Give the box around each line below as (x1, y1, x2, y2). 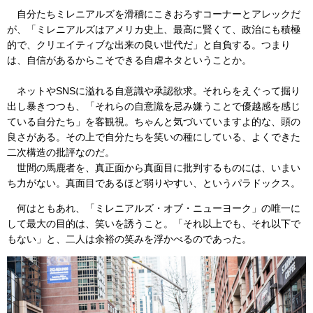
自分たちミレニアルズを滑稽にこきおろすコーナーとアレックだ (7, 8, 300, 20)
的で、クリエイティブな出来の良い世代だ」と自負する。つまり (7, 38, 291, 50)
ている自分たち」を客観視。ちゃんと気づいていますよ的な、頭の (7, 115, 300, 127)
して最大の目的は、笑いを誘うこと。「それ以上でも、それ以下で (7, 217, 300, 229)
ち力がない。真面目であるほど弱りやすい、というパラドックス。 (7, 177, 300, 189)
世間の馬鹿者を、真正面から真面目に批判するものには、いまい (7, 161, 300, 173)
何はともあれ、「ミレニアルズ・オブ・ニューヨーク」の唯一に (7, 202, 300, 214)
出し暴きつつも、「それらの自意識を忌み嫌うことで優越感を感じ (7, 100, 300, 112)
